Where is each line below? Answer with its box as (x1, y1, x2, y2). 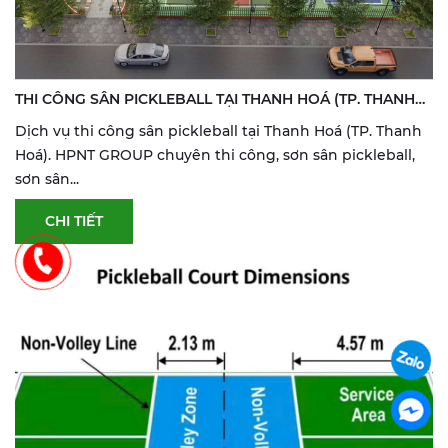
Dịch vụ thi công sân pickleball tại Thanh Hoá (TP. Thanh (15, 121, 422, 140)
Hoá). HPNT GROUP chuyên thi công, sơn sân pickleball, (15, 145, 415, 164)
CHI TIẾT (45, 212, 103, 230)
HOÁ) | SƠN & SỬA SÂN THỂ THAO (15, 114, 256, 132)
